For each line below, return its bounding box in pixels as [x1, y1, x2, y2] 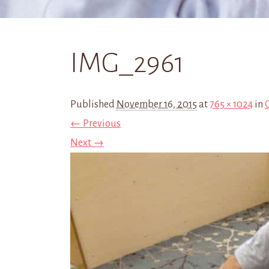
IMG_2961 [70, 48, 184, 78]
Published [70, 99, 116, 110]
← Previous [70, 118, 121, 129]
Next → [70, 138, 104, 148]
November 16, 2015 [116, 99, 197, 110]
